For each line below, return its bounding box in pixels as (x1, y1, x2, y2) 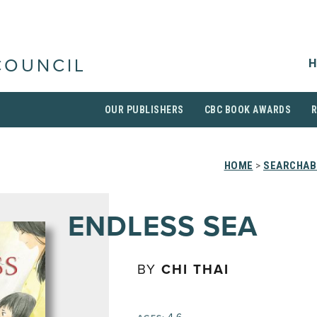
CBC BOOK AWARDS (204, 104, 291, 115)
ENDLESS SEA (68, 209, 258, 243)
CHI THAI (161, 262, 229, 277)
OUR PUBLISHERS (104, 104, 184, 115)
